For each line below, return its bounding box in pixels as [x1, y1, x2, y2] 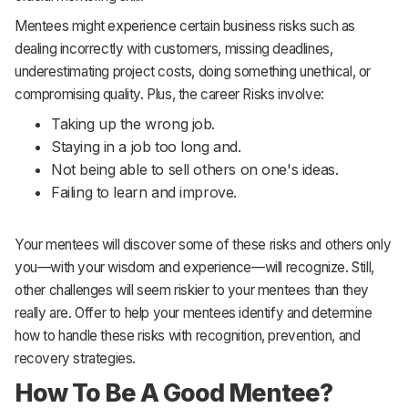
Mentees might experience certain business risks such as [15, 16, 356, 35]
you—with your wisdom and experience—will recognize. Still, [15, 258, 374, 276]
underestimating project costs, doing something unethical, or [15, 62, 372, 80]
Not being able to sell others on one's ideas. [51, 159, 339, 178]
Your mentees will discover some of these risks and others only [15, 235, 392, 253]
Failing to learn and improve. [51, 182, 237, 201]
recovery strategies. [15, 349, 136, 367]
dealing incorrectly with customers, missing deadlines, [15, 39, 333, 57]
